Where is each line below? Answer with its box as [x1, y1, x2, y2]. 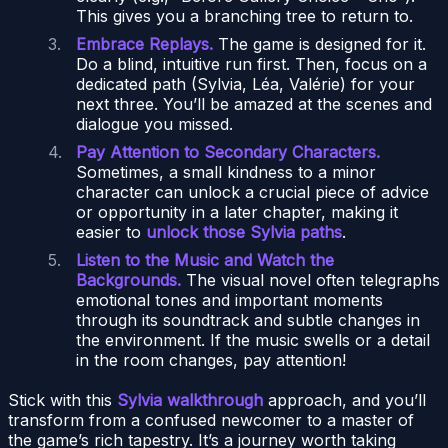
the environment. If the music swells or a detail [76, 330, 430, 351]
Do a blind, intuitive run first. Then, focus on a [76, 54, 427, 75]
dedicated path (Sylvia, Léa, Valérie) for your [76, 74, 415, 95]
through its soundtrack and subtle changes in [76, 310, 420, 331]
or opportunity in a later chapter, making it [76, 202, 398, 223]
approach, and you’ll [263, 390, 426, 411]
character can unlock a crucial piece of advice [76, 182, 429, 203]
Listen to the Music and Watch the [76, 250, 334, 271]
